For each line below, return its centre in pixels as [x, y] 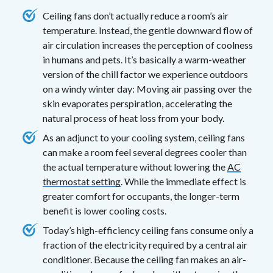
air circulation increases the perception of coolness [148, 44]
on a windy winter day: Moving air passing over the [147, 88]
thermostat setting [82, 181]
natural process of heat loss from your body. [133, 118]
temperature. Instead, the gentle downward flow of [148, 30]
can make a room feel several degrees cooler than [145, 152]
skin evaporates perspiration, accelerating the [137, 103]
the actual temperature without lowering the [135, 166]
